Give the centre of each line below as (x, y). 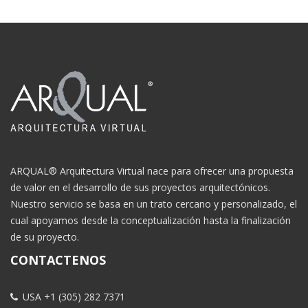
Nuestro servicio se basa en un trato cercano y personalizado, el (154, 203)
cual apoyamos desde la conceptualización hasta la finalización (151, 220)
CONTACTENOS (58, 260)
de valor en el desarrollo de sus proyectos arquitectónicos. (140, 187)
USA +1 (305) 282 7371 (73, 296)
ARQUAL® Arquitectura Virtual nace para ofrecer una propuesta (152, 170)
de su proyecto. (45, 236)
